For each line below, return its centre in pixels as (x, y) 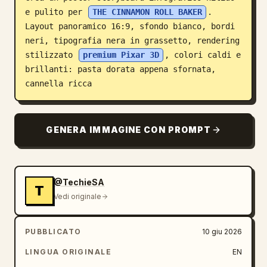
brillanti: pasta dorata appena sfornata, (120, 69)
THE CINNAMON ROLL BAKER (147, 12)
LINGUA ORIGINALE (69, 252)
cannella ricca (58, 83)
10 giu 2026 (222, 232)
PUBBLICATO (53, 232)
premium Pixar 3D (121, 55)
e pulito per (56, 12)
